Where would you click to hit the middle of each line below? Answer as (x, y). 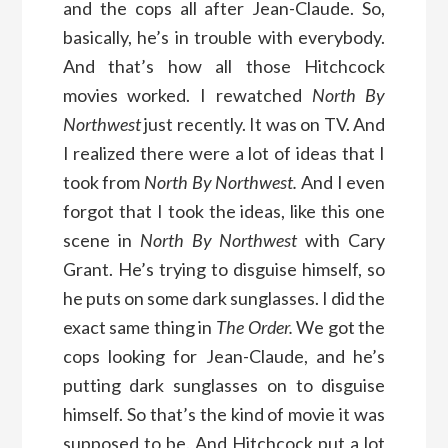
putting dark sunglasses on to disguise (224, 384)
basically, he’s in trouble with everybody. (224, 36)
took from (103, 181)
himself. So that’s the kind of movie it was (224, 413)
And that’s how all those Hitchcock (224, 65)
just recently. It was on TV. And (263, 123)
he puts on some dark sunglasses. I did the (224, 297)
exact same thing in (139, 326)
